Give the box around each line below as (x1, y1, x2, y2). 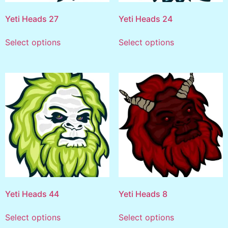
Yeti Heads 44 (5, 189, 59, 199)
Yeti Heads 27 (5, 13, 59, 24)
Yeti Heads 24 (118, 13, 173, 24)
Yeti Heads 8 (118, 189, 167, 199)
